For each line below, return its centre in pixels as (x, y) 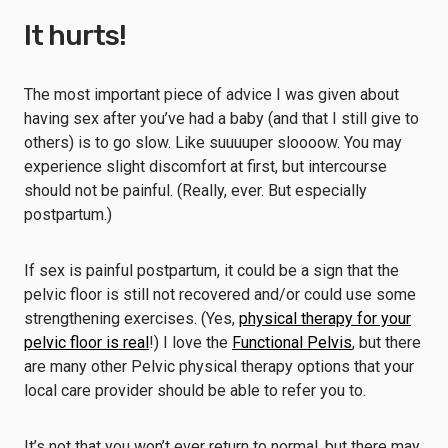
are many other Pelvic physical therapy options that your (219, 366)
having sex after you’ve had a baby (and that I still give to (221, 118)
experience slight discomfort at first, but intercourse (205, 166)
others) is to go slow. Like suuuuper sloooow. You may (213, 142)
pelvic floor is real (86, 342)
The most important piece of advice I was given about (211, 94)
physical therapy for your (325, 318)
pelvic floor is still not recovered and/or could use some (220, 294)
